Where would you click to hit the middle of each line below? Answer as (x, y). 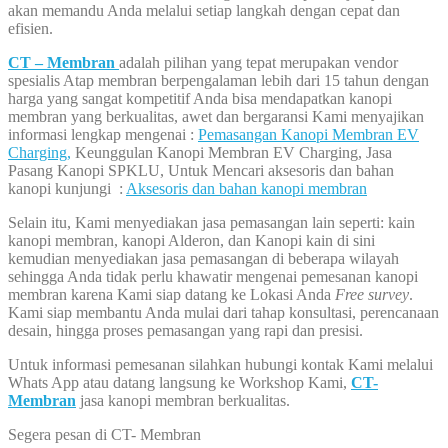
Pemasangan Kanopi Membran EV (308, 135)
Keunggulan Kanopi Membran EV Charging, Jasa (231, 153)
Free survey (372, 295)
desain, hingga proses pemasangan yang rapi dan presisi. (187, 331)
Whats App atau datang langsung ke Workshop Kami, (179, 383)
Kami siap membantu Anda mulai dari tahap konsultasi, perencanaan (223, 313)
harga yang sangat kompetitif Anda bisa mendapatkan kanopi (200, 99)
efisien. (30, 29)
